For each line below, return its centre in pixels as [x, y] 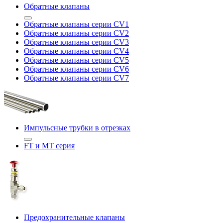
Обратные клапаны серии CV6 [76, 69]
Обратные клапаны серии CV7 [76, 78]
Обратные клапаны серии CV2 [76, 33]
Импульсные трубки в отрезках [77, 128]
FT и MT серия [49, 146]
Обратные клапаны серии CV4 [76, 51]
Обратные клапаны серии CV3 [76, 42]
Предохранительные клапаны [74, 217]
